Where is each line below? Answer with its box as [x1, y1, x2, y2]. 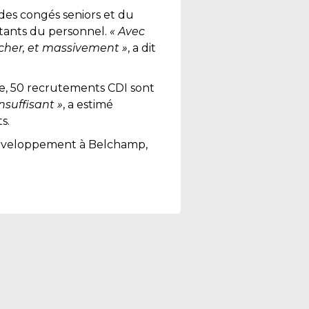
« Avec [107, 25, 145, 38]
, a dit [128, 41, 156, 54]
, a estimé [63, 98, 113, 111]
